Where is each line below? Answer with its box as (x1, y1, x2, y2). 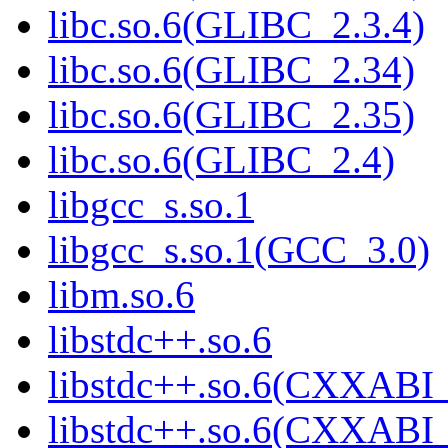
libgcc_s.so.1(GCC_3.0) (48, 228, 430, 272)
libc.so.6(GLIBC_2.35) (48, 93, 415, 137)
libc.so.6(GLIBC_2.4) (48, 138, 395, 182)
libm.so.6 (48, 273, 195, 317)
